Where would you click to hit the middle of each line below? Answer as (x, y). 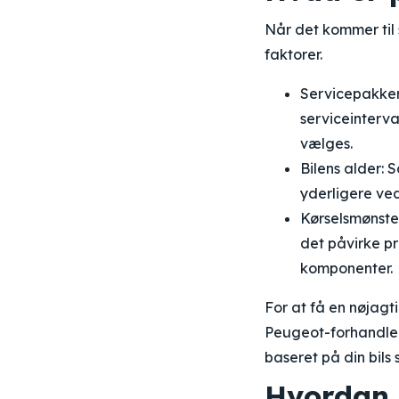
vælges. (326, 143)
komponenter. (346, 268)
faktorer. (293, 54)
